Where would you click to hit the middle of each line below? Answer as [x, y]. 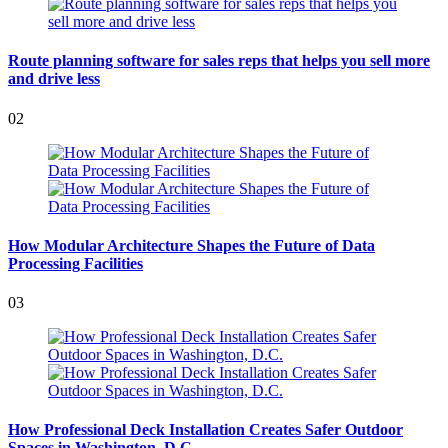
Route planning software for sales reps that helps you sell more [219, 61]
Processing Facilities [75, 263]
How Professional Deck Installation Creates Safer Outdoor [205, 430]
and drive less [54, 79]
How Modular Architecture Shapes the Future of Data [191, 245]
